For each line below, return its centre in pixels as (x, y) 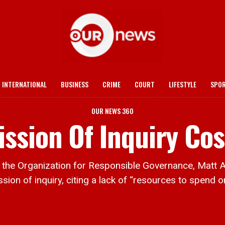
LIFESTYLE (183, 84)
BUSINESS (75, 84)
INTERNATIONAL (24, 84)
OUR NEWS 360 (113, 111)
